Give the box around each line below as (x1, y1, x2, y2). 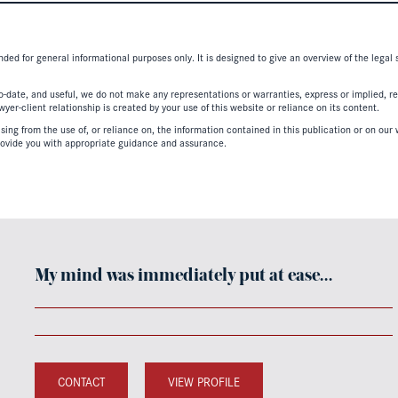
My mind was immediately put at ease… (35, 266, 333, 285)
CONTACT (58, 373, 106, 390)
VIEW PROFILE (168, 373, 241, 390)
